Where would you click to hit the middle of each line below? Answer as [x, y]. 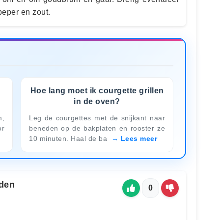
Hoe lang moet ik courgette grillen [97, 90]
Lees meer [139, 138]
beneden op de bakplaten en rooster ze [97, 128]
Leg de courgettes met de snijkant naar [97, 118]
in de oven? [97, 101]
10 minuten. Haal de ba [69, 138]
